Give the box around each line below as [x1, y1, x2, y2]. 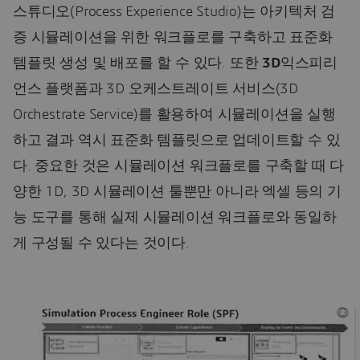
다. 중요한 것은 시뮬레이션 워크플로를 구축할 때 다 [13, 158, 345, 174]
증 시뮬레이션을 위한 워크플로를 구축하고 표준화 [13, 30, 333, 45]
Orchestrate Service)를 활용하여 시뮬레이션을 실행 [13, 107, 336, 122]
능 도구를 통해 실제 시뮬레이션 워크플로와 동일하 [13, 210, 337, 225]
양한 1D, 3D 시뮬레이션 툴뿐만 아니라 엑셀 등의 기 [13, 184, 342, 199]
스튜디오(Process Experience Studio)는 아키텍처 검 [13, 4, 336, 19]
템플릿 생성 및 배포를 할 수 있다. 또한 [13, 55, 263, 71]
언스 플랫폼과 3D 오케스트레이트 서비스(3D [13, 81, 298, 96]
